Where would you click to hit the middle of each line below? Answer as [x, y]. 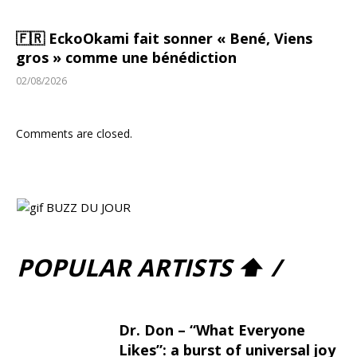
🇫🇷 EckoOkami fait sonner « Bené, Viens [164, 39]
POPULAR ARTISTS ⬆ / [149, 268]
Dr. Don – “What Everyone [212, 330]
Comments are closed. [74, 134]
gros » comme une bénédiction [126, 58]
